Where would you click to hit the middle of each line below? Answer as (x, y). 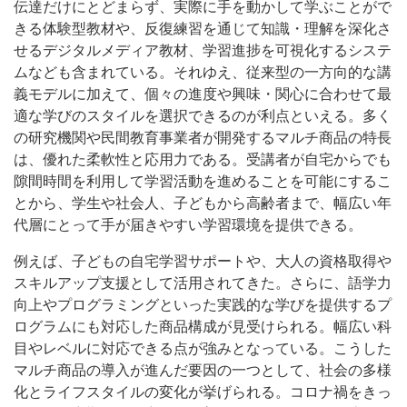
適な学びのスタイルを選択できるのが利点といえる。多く (203, 115)
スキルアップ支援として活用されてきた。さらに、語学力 (203, 283)
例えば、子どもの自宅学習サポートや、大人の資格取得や (203, 261)
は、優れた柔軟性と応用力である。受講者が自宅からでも (203, 159)
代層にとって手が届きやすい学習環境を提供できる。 (188, 224)
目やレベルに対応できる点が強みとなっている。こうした (203, 348)
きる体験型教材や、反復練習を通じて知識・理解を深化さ (203, 28)
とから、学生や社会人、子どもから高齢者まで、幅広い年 (203, 203)
